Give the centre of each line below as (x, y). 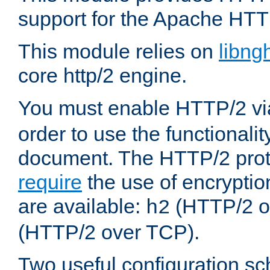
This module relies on (118, 52)
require (50, 182)
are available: (82, 206)
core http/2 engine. (102, 76)
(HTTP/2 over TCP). (109, 232)
